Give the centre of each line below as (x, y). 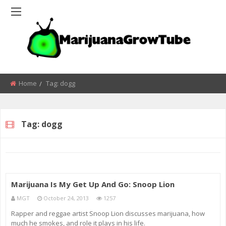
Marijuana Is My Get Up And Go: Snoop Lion (93, 184)
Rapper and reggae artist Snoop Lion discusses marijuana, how (108, 214)
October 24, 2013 (66, 198)
